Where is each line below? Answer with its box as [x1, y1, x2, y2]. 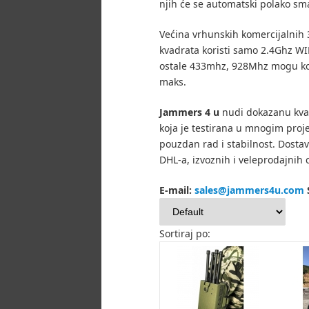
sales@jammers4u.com [195, 183, 304, 197]
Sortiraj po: [159, 226, 210, 240]
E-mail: [159, 183, 195, 197]
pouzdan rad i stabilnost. [159, 137, 275, 150]
